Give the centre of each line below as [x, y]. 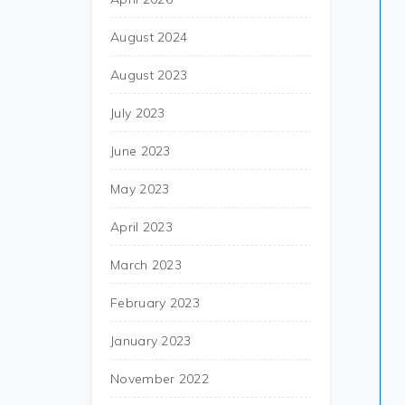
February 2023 [155, 303]
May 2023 [140, 189]
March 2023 [146, 265]
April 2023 [141, 227]
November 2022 [160, 379]
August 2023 [149, 75]
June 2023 [141, 151]
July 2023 [138, 113]
